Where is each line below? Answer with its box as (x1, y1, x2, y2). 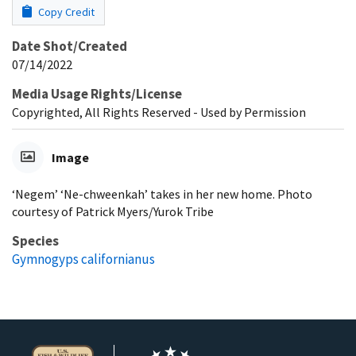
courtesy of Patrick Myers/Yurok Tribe (12, 203, 214, 219)
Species (12, 231, 59, 250)
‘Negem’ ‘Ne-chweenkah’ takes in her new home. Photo (12, 185, 312, 202)
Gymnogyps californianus (12, 250, 155, 268)
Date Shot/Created (12, 37, 127, 55)
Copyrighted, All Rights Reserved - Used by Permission (12, 103, 306, 120)
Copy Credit (36, 4, 95, 19)
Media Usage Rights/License (12, 84, 182, 103)
